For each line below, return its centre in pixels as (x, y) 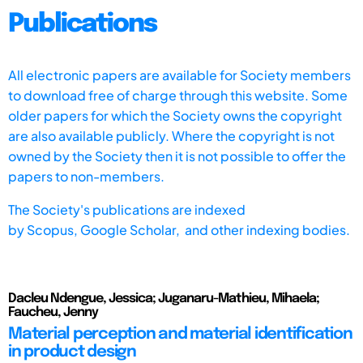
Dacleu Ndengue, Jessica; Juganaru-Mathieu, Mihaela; (164, 298)
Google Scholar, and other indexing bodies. (215, 229)
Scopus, (53, 229)
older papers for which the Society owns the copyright (175, 115)
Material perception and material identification (180, 334)
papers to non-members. (86, 176)
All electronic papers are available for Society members (179, 75)
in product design (72, 352)
